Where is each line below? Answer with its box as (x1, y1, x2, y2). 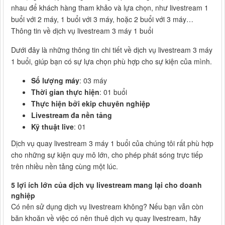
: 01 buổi (99, 86, 127, 97)
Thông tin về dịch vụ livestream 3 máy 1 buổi (11, 25, 153, 36)
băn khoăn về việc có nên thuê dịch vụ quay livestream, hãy (11, 212, 201, 223)
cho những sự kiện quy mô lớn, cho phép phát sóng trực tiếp (11, 149, 203, 160)
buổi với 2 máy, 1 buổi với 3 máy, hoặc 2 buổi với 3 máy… (11, 14, 193, 24)
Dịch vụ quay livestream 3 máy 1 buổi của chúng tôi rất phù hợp (11, 138, 213, 148)
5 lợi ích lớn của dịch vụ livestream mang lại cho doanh (11, 179, 202, 190)
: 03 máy (79, 75, 107, 85)
